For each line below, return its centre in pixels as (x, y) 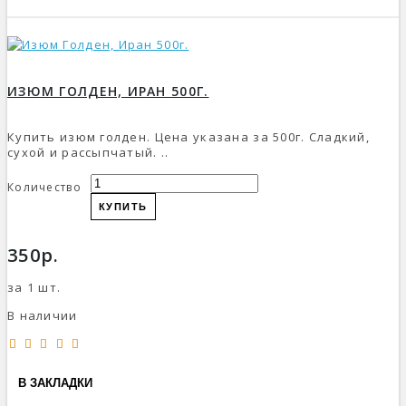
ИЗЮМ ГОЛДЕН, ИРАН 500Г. (108, 91)
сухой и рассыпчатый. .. (88, 152)
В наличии (43, 315)
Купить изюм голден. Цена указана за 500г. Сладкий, (188, 136)
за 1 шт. (34, 287)
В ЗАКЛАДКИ (55, 383)
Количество (44, 187)
